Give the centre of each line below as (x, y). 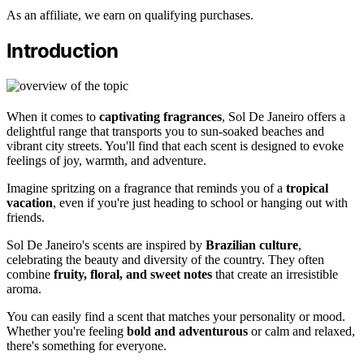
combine (30, 274)
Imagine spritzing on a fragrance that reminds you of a (146, 188)
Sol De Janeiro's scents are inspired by (106, 245)
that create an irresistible (275, 274)
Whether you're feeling (67, 331)
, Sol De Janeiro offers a (284, 116)
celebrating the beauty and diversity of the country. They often (165, 259)
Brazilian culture (252, 245)
